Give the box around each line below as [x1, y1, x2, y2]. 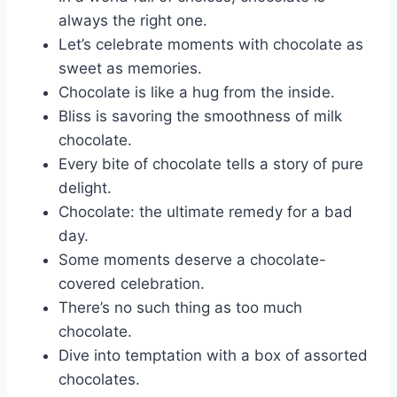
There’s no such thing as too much [58, 298, 302, 316]
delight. [58, 178, 112, 197]
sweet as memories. [58, 58, 202, 77]
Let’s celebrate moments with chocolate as [58, 35, 363, 53]
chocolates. [58, 370, 140, 388]
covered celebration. [58, 274, 205, 292]
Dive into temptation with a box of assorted [58, 346, 368, 364]
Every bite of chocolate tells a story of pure [58, 154, 363, 173]
